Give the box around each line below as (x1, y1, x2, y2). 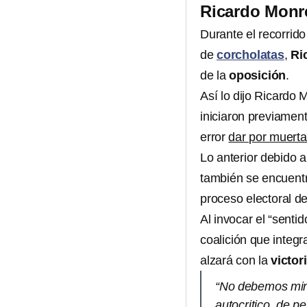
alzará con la (200, 254, 271, 268)
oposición (229, 69, 286, 83)
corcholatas (217, 48, 284, 62)
